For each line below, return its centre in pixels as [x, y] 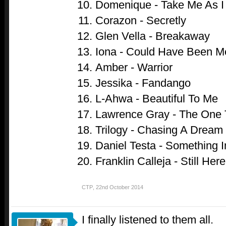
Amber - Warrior [134, 67]
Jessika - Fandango [143, 83]
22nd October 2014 [120, 187]
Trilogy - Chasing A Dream [159, 130]
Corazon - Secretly [140, 20]
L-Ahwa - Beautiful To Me [156, 98]
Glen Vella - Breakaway [152, 36]
